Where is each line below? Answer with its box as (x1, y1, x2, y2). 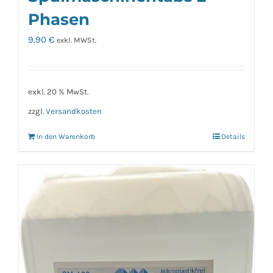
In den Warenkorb (37, 132, 95, 141)
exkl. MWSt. (57, 36, 96, 44)
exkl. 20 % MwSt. (28, 87, 88, 96)
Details (221, 132, 245, 141)
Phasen (28, 10, 90, 29)
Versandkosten (46, 106, 102, 116)
